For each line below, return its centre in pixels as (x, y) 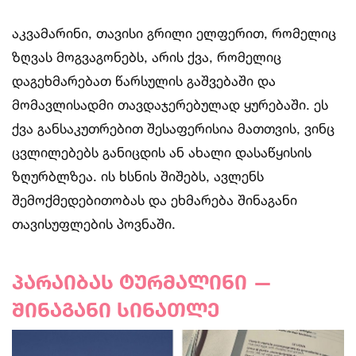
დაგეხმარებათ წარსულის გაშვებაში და (144, 80)
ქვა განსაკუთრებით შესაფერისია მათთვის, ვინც (173, 128)
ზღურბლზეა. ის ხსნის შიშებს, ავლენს (138, 176)
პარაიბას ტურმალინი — (142, 281)
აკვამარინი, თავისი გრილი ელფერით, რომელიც (174, 33)
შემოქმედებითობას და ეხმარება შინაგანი (155, 199)
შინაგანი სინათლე (116, 309)
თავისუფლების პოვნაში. (94, 223)
